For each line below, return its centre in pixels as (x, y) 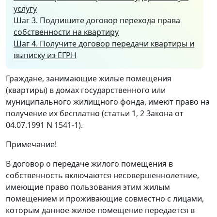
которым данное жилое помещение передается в (100, 210)
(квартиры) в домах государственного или (86, 90)
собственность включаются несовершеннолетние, (102, 175)
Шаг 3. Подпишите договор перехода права (97, 20)
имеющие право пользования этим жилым (88, 187)
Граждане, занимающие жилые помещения (89, 78)
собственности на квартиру (66, 32)
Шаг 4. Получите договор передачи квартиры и (104, 43)
